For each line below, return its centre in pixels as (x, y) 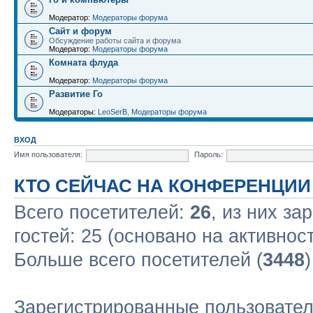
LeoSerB (112, 111)
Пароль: (209, 155)
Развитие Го (76, 94)
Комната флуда (83, 62)
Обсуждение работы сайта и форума (115, 40)
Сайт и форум (80, 31)
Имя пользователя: (48, 155)
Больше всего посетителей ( (138, 260)
